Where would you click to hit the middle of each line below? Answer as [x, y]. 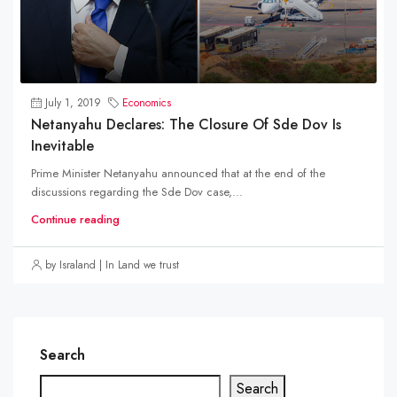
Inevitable [62, 145]
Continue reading [75, 219]
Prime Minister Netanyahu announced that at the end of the [178, 173]
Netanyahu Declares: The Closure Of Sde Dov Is [186, 124]
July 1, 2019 [73, 102]
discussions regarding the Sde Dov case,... [137, 191]
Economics [147, 102]
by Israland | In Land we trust [112, 265]
